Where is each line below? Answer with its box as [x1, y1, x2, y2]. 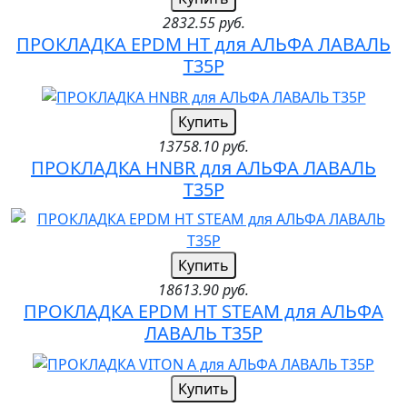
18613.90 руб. [158, 280, 249, 301]
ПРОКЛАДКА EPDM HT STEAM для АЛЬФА [24, 299, 383, 324]
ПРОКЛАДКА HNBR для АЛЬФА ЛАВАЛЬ [31, 155, 376, 181]
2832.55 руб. [162, 13, 245, 34]
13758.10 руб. [158, 136, 249, 157]
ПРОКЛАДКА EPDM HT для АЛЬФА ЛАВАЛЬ [16, 32, 391, 57]
